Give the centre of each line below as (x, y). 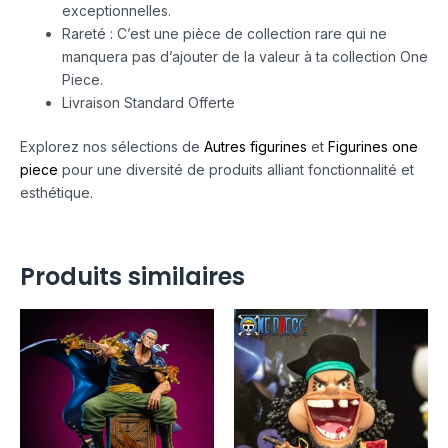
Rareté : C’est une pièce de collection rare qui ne (224, 33)
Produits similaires (132, 276)
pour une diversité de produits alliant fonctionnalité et (236, 169)
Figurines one (373, 146)
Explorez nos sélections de (112, 146)
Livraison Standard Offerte (148, 102)
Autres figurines (255, 146)
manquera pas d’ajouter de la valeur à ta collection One (245, 56)
